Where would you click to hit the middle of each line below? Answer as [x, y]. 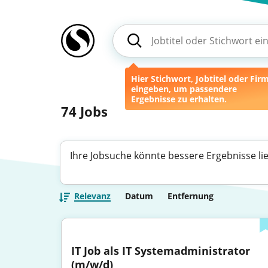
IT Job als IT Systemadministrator [161, 251]
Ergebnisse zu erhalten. [179, 99]
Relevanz [92, 196]
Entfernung [191, 196]
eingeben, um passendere [184, 89]
